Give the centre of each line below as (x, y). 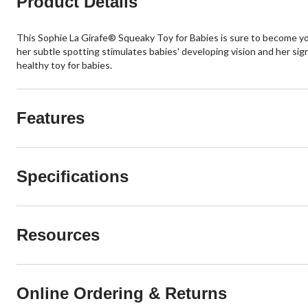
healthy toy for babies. (64, 65)
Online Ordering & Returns (122, 294)
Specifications (73, 177)
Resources (58, 235)
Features (51, 118)
